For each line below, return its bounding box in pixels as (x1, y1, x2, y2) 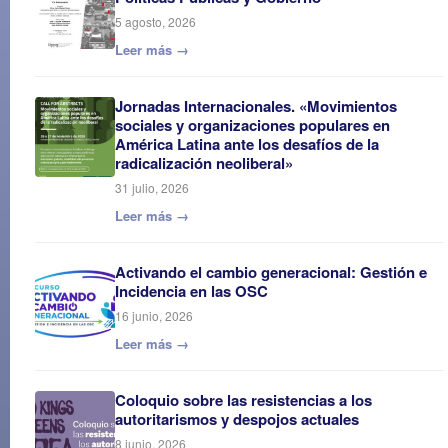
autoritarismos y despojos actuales (115, 407, 359, 430)
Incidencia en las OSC (115, 279, 268, 302)
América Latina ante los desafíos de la (115, 132, 379, 155)
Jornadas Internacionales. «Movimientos (115, 94, 397, 117)
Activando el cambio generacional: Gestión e (115, 260, 427, 283)
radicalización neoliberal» (115, 151, 293, 174)
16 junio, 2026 (115, 306, 193, 324)
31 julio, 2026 (115, 178, 189, 196)
